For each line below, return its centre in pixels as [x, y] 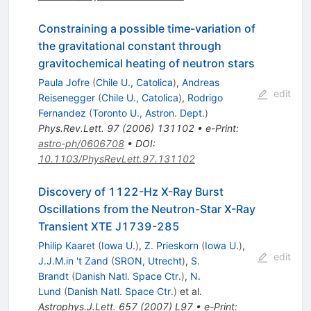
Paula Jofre [64, 83]
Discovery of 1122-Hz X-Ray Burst [131, 192]
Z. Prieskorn [171, 246]
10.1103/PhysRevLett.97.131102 [116, 159]
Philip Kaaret [66, 246]
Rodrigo [205, 98]
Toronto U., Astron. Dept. [148, 113]
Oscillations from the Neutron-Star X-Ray [146, 209]
